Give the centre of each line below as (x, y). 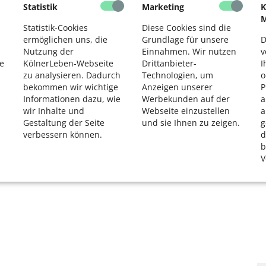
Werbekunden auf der (186, 99)
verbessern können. (63, 134)
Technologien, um (178, 75)
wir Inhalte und (54, 110)
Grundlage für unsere (185, 39)
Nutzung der (48, 51)
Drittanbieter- (169, 63)
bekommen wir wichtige (71, 87)
